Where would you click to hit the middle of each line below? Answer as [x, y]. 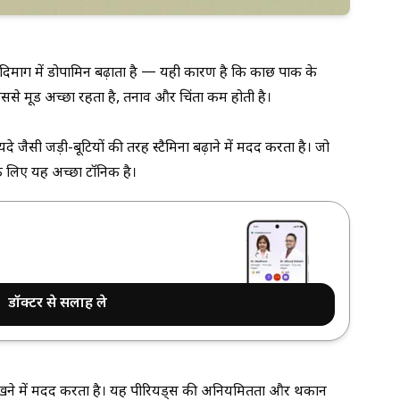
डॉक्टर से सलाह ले [57, 304]
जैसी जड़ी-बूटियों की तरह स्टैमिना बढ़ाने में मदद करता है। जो [172, 148]
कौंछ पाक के [283, 73]
